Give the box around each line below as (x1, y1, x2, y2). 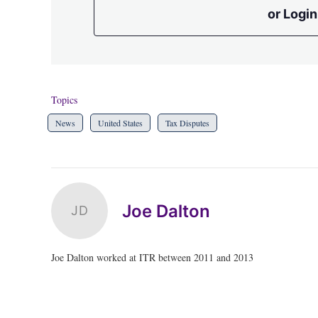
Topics (51, 93, 77, 106)
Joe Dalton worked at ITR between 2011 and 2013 (51, 251, 253, 264)
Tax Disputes (165, 117, 209, 128)
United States (98, 117, 143, 128)
